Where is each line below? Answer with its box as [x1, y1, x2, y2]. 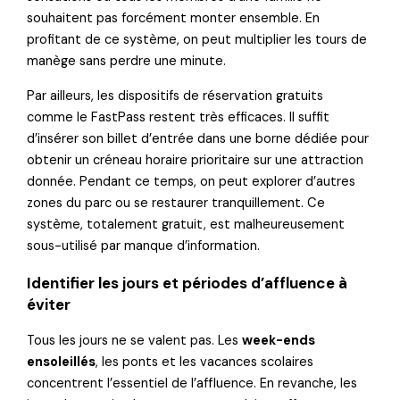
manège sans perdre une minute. [27, 53, 227, 71]
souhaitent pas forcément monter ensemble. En [27, 10, 321, 28]
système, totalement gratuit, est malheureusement [27, 215, 346, 233]
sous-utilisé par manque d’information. [27, 237, 261, 254]
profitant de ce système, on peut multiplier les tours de [27, 31, 368, 49]
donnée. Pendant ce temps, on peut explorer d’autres [27, 172, 356, 190]
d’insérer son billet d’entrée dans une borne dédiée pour [27, 129, 370, 147]
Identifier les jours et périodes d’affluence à [27, 272, 348, 293]
